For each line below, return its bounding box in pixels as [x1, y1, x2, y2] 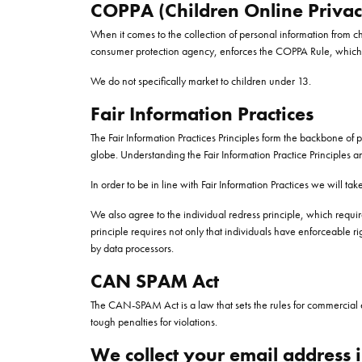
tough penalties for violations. [90, 314, 217, 329]
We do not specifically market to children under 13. [90, 74, 311, 88]
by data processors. [90, 241, 174, 255]
